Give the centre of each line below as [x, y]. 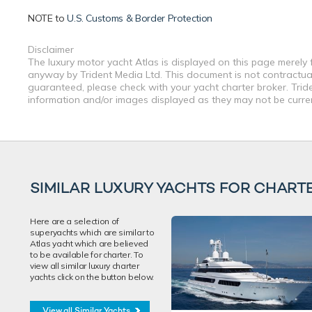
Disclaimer [51, 50]
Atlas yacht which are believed [89, 244]
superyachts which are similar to [92, 233]
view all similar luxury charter [85, 266]
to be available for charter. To [87, 255]
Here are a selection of [75, 221]
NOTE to [48, 18]
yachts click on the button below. [92, 277]
